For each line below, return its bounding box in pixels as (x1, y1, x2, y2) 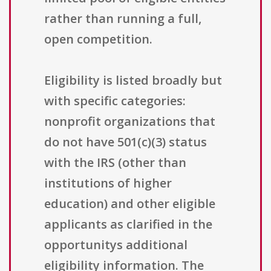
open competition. (44, 31, 152, 48)
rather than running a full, (44, 10, 201, 27)
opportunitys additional (44, 237, 188, 253)
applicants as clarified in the (44, 216, 212, 233)
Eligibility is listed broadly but (44, 72, 222, 89)
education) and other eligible (44, 195, 215, 212)
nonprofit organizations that (44, 113, 215, 130)
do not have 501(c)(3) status (44, 134, 207, 151)
